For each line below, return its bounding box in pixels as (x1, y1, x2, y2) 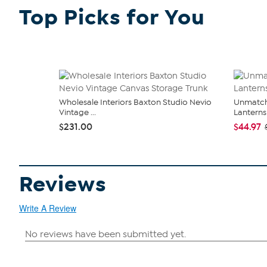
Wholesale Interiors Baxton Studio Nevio (59, 97, 212, 107)
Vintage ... (59, 107, 96, 117)
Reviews (19, 170, 107, 198)
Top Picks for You (19, 4, 205, 31)
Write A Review (19, 201, 76, 214)
